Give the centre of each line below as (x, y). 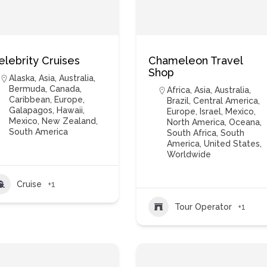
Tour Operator (204, 207)
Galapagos (31, 110)
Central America (226, 101)
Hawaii (70, 110)
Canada (65, 89)
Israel (211, 111)
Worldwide (189, 154)
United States (232, 144)
